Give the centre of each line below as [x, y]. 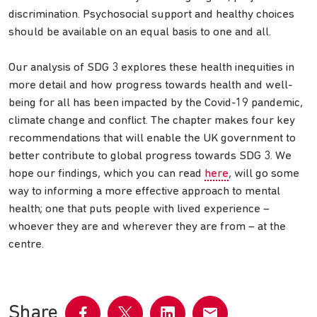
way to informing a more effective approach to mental [144, 191]
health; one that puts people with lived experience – [139, 209]
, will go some [264, 173]
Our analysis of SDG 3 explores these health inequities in [151, 67]
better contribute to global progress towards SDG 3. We [150, 156]
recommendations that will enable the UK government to [152, 138]
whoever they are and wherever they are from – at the [147, 226]
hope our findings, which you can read [106, 173]
